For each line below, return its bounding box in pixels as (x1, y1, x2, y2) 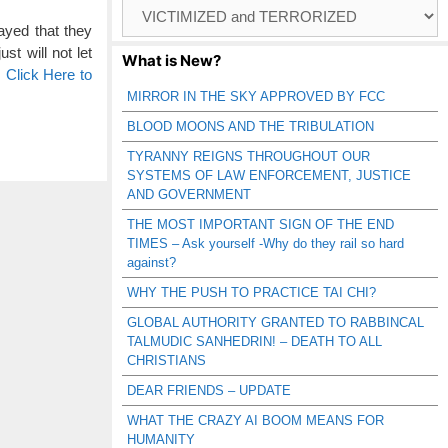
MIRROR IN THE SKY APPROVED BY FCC (127, 89, 385, 104)
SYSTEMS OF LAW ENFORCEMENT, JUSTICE (127, 168, 411, 183)
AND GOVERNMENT (127, 187, 251, 202)
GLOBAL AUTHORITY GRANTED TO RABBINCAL (127, 315, 424, 330)
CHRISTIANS (127, 353, 206, 368)
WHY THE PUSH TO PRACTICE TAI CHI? (127, 285, 376, 300)
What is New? (122, 51, 221, 70)
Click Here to (5, 66, 93, 84)
